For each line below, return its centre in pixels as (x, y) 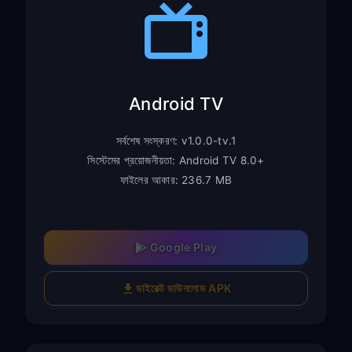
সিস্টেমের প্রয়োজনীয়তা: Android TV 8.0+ (176, 160)
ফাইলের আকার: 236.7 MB (176, 180)
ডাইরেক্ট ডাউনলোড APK (184, 288)
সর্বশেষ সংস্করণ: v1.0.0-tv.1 (176, 140)
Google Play (183, 247)
